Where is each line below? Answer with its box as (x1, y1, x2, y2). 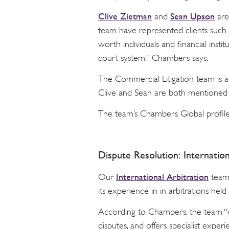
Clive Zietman (98, 11, 152, 22)
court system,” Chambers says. (98, 53, 208, 63)
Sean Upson (170, 11, 215, 22)
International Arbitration (116, 171, 209, 182)
